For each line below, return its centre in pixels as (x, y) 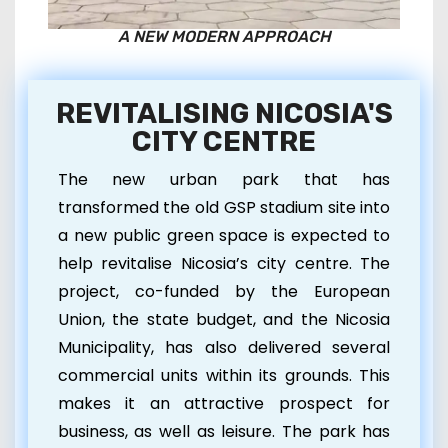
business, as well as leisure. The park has (224, 431)
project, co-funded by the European (224, 291)
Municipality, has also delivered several (224, 347)
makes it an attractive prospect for (224, 403)
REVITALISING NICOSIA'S (224, 113)
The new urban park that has (224, 179)
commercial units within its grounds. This (224, 375)
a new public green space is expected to (224, 235)
